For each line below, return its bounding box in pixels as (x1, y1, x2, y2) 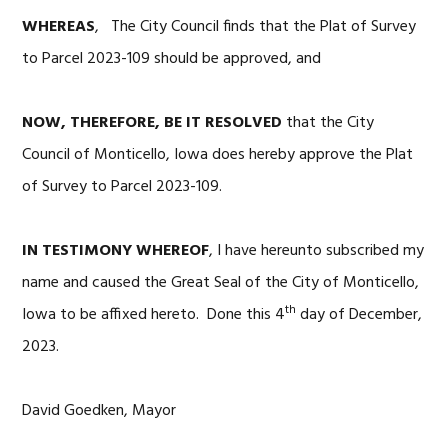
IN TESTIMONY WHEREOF (22, 238, 210, 264)
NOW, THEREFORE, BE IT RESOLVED (22, 110, 283, 136)
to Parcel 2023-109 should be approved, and (22, 46, 322, 72)
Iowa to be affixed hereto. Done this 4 (22, 302, 286, 328)
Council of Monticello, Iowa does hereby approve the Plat (22, 142, 414, 168)
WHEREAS (22, 14, 96, 40)
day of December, (296, 302, 423, 328)
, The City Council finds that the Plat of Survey (95, 14, 417, 40)
